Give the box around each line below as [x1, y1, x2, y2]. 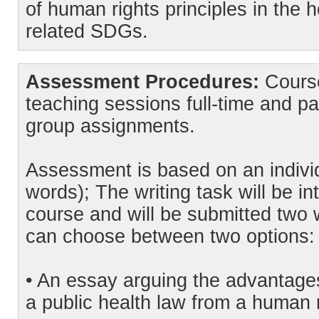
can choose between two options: [26, 226, 315, 247]
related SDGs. [26, 21, 148, 42]
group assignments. [26, 115, 195, 137]
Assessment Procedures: [26, 71, 259, 93]
